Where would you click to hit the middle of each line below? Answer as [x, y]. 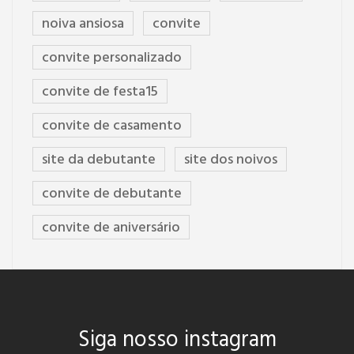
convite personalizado [112, 58]
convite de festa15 [100, 92]
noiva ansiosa [83, 24]
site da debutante [99, 160]
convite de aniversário [111, 228]
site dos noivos [231, 160]
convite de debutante [112, 194]
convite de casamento [112, 126]
